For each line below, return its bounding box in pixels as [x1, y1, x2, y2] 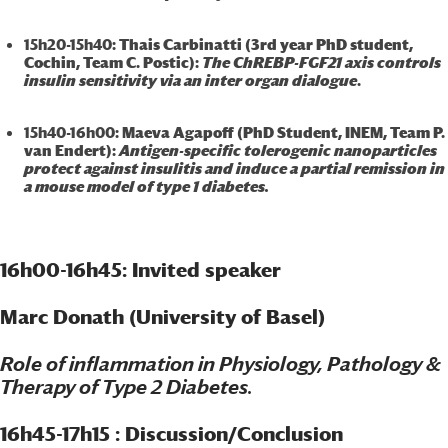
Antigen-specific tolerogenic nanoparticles [118, 142, 437, 159]
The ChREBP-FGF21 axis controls [201, 54, 441, 71]
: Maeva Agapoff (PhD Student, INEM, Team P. [114, 124, 445, 141]
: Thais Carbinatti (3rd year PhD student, [111, 36, 413, 53]
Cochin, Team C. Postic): [23, 54, 202, 71]
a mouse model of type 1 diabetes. [23, 178, 269, 195]
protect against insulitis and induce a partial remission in [23, 160, 445, 177]
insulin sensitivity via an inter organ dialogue [23, 72, 357, 89]
